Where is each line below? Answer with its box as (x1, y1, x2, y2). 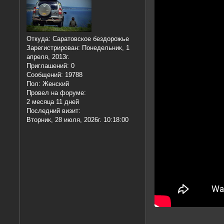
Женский (40, 80, 69, 88)
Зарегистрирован (26, 44, 78, 52)
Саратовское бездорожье (50, 35, 129, 43)
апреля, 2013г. (26, 53, 70, 61)
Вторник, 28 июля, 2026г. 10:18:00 (26, 116, 129, 124)
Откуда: (26, 35, 51, 43)
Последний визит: (26, 107, 81, 115)
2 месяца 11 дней (26, 98, 79, 106)
